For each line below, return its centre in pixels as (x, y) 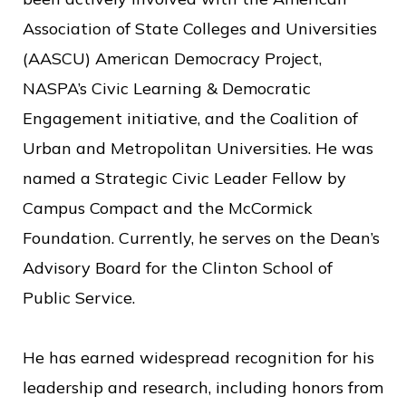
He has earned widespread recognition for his (198, 358)
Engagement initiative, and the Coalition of (190, 118)
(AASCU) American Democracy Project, (172, 58)
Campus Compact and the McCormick (168, 208)
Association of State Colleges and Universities (200, 29)
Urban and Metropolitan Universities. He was (198, 148)
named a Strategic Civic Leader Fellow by (184, 178)
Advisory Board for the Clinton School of (178, 268)
